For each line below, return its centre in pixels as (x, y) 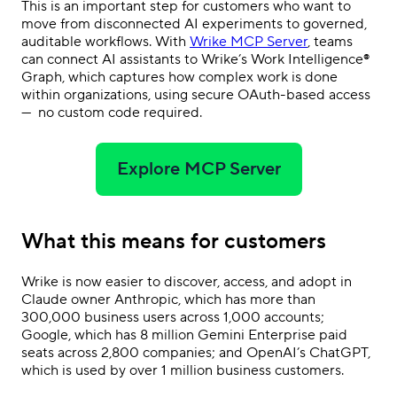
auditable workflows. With (105, 42)
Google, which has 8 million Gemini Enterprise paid (184, 335)
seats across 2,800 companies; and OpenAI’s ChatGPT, (196, 352)
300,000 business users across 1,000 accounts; (173, 317)
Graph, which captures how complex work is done (179, 77)
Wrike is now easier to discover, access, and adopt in (187, 281)
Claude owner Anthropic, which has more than (168, 299)
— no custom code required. (112, 113)
